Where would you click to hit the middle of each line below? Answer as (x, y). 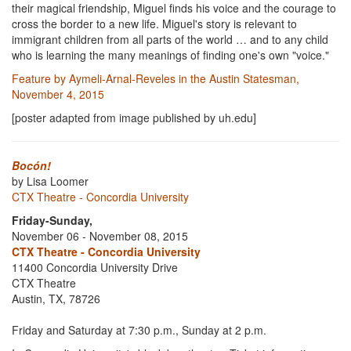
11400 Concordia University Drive (95, 267)
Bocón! (31, 165)
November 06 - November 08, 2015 (100, 236)
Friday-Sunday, (52, 220)
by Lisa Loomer (50, 181)
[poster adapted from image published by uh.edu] (134, 118)
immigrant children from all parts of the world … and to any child (170, 39)
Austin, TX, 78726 (56, 299)
